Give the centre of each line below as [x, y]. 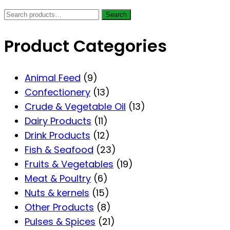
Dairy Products [58, 121]
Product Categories [85, 46]
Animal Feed [53, 78]
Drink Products [57, 136]
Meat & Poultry [58, 179]
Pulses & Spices [60, 222]
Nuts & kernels [57, 193]
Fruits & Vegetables [69, 164]
